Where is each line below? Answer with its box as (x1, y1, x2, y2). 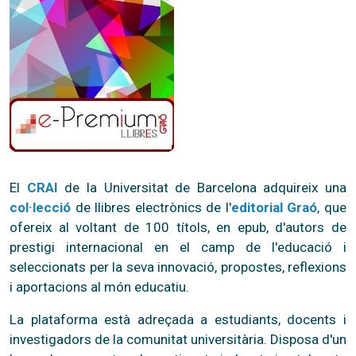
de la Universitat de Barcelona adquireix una (57, 179, 346, 195)
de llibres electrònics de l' (71, 199, 231, 215)
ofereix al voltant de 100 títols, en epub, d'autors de (10, 219, 346, 235)
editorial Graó (230, 199, 318, 215)
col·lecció (10, 199, 71, 215)
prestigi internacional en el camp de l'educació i (10, 238, 346, 255)
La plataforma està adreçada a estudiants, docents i (10, 311, 346, 327)
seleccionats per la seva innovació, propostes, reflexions (10, 258, 346, 275)
